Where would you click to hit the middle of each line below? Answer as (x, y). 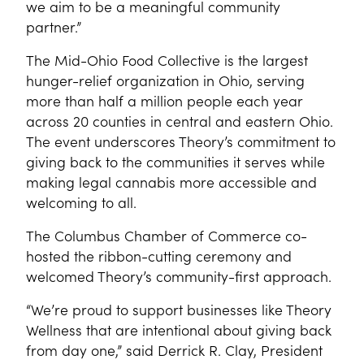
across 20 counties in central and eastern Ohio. (180, 121)
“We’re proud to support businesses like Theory (179, 309)
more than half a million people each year (165, 100)
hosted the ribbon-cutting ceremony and (159, 256)
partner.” (54, 26)
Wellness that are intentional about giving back (179, 329)
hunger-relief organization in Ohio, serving (165, 80)
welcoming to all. (81, 202)
